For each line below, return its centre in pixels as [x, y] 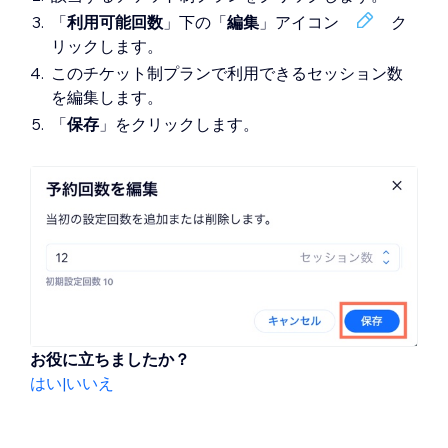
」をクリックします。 [179, 123]
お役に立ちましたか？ [110, 358]
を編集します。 [107, 96]
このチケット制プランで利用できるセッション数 [227, 72]
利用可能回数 [115, 21]
